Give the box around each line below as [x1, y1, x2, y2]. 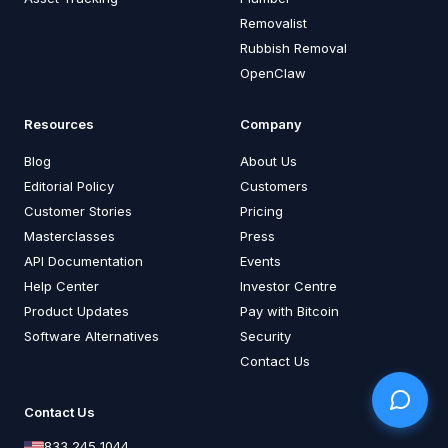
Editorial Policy [24, 177, 114, 194]
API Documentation [24, 252, 143, 269]
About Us [240, 152, 297, 169]
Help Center [24, 277, 99, 294]
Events [240, 252, 281, 269]
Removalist [240, 14, 307, 31]
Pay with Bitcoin [240, 302, 339, 319]
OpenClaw [240, 64, 306, 81]
